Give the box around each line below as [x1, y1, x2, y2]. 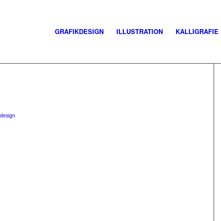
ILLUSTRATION [116, 27, 163, 36]
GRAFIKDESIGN [55, 27, 104, 36]
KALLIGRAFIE [176, 27, 219, 36]
